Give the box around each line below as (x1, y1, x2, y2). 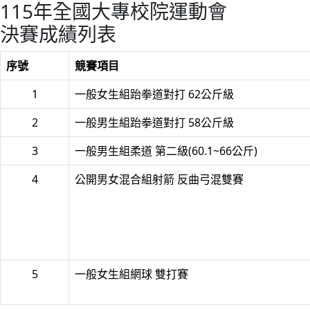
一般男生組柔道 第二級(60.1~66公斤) (75, 143, 257, 158)
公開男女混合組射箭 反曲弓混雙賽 (75, 172, 244, 187)
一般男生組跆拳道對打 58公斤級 (75, 115, 234, 130)
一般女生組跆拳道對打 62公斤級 (75, 86, 234, 102)
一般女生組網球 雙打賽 (75, 266, 188, 282)
